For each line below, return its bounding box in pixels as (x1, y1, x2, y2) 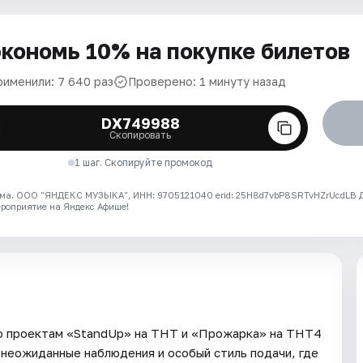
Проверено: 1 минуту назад (128, 75, 286, 88)
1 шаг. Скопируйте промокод (75, 156, 213, 169)
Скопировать (109, 129, 172, 141)
